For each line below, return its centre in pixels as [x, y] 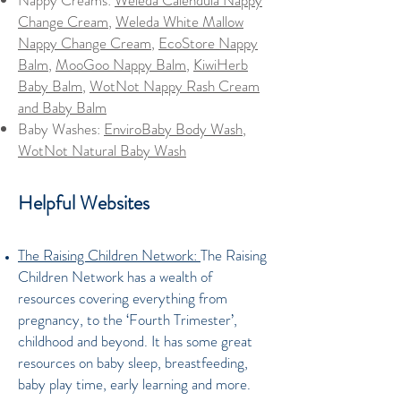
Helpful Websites [84, 203]
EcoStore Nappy [208, 43]
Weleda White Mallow [179, 21]
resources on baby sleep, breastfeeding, [133, 363]
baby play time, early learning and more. [134, 384]
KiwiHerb [221, 64]
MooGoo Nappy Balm [121, 64]
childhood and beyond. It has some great [135, 341]
